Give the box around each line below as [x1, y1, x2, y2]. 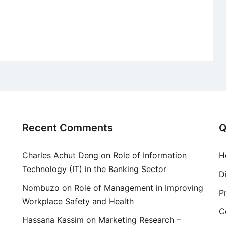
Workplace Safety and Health [22, 196, 134, 207]
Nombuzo [22, 183, 60, 193]
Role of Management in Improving [74, 183, 203, 193]
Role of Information [113, 150, 187, 161]
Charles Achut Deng [22, 150, 98, 161]
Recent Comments [22, 122, 113, 134]
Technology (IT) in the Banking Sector [22, 164, 166, 175]
